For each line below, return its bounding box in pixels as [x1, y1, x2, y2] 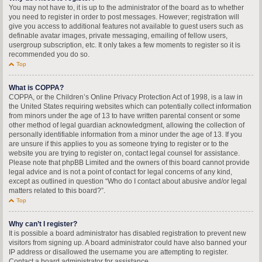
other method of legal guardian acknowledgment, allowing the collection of [9, 121, 244, 129]
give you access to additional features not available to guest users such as [9, 22, 243, 30]
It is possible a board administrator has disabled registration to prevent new [9, 229, 246, 237]
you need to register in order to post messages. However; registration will [9, 13, 239, 21]
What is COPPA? [9, 84, 64, 92]
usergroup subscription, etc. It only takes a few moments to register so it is [9, 41, 240, 49]
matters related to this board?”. [9, 187, 105, 195]
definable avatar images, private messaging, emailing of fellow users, [9, 32, 227, 40]
